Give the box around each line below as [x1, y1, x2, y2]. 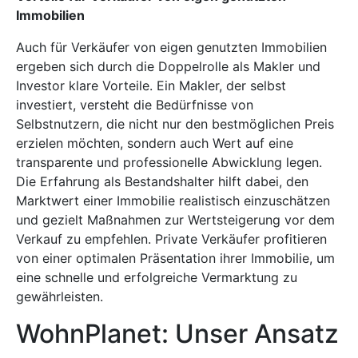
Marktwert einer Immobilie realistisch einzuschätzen [16, 192, 330, 209]
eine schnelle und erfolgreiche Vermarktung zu [16, 268, 297, 285]
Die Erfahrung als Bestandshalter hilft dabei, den [16, 173, 308, 189]
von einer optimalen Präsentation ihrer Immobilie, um [16, 249, 335, 266]
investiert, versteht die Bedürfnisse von [16, 96, 253, 113]
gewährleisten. [16, 288, 103, 304]
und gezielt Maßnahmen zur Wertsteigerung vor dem [16, 211, 335, 228]
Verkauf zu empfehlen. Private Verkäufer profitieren [16, 230, 327, 247]
